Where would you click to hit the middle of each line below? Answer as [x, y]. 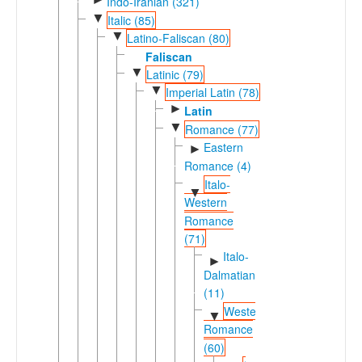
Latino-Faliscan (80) [178, 38]
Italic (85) [131, 20]
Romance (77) [221, 129]
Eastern [223, 147]
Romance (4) [218, 165]
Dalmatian [229, 274]
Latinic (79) [175, 74]
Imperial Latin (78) [212, 93]
